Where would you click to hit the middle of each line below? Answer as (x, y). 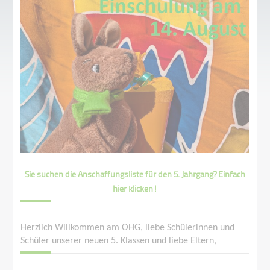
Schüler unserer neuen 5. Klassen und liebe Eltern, (119, 241)
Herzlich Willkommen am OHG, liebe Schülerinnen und (128, 228)
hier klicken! (135, 189)
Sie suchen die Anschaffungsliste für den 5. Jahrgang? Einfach (135, 174)
